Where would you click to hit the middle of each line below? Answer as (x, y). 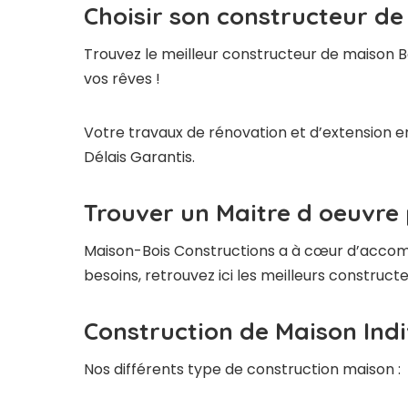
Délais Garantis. (139, 158)
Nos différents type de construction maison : (242, 370)
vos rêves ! (122, 79)
